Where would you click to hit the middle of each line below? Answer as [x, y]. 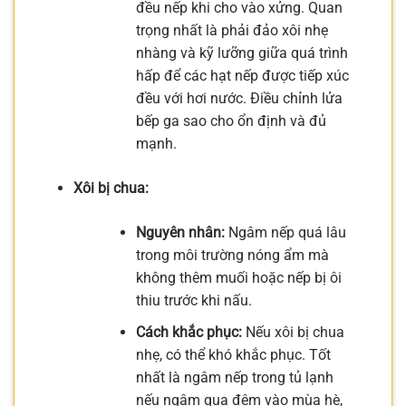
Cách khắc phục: [188, 332]
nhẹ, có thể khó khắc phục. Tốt [233, 354]
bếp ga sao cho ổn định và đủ [231, 121]
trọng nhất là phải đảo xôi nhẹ [232, 31]
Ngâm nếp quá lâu [285, 233]
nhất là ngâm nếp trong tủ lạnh [234, 377]
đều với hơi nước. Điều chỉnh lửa [239, 99]
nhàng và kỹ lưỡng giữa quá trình [242, 53]
